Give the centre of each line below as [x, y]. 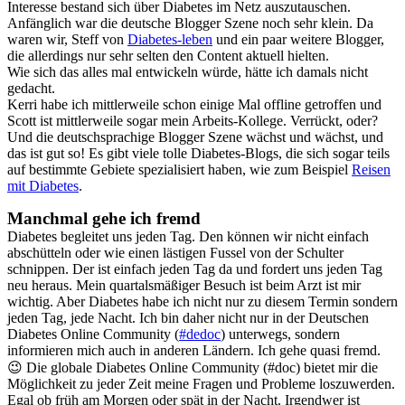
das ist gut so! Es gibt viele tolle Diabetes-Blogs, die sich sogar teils [198, 153]
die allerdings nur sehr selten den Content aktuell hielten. [168, 55]
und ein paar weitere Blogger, [298, 39]
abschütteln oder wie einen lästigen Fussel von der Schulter [175, 252]
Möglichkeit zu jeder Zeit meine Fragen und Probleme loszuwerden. [201, 383]
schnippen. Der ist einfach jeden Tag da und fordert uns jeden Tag [195, 268]
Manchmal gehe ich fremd [104, 218]
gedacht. [31, 88]
